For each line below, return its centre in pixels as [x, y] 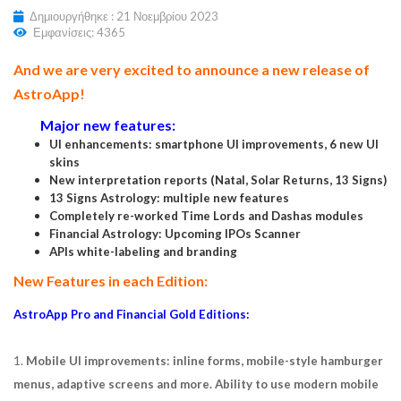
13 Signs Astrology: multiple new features [169, 198]
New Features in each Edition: [111, 281]
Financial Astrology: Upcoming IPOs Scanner [175, 234]
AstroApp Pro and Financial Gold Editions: [132, 314]
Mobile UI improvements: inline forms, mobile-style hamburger [205, 361]
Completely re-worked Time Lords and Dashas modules [206, 216]
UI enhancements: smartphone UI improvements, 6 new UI [214, 144]
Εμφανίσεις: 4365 [79, 32]
